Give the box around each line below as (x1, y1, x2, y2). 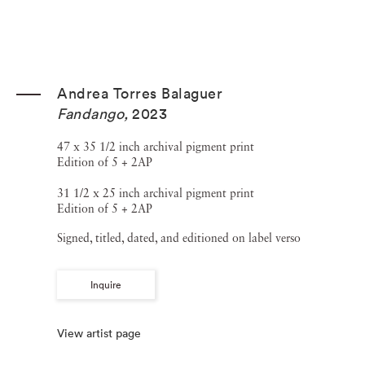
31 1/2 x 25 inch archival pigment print (57, 188, 254, 200)
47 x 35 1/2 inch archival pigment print (57, 142, 254, 153)
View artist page (57, 326, 141, 341)
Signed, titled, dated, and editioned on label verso (57, 233, 301, 244)
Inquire (90, 278, 121, 292)
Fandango (57, 104, 124, 123)
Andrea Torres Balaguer (57, 84, 222, 103)
